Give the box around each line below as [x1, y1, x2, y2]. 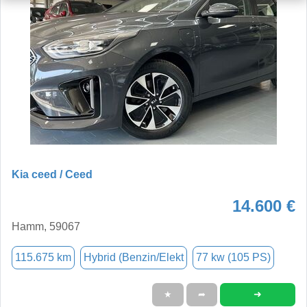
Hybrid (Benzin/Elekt [84, 251, 184, 263]
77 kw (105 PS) [196, 251, 271, 263]
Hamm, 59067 [12, 220, 80, 232]
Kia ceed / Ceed [12, 168, 93, 180]
